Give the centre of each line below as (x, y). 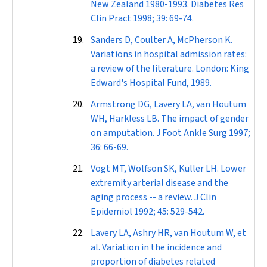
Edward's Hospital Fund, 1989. (151, 83)
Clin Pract (112, 18)
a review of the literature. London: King (170, 69)
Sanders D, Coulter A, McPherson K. (162, 40)
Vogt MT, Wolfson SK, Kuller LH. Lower (168, 169)
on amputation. (123, 133)
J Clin (205, 197)
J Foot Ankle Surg (193, 133)
